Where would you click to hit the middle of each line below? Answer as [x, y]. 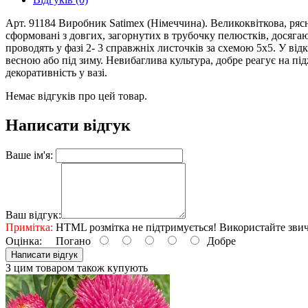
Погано [69, 241]
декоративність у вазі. [56, 72]
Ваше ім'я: [29, 155]
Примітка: [29, 227]
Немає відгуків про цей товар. [76, 96]
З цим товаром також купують [77, 267]
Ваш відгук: [33, 214]
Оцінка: [24, 241]
